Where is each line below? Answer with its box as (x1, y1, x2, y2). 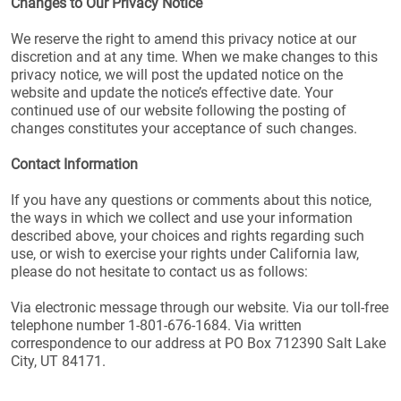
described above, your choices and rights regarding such (11, 227, 364, 244)
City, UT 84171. (11, 353, 106, 370)
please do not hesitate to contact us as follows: (11, 263, 308, 280)
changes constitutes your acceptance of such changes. (11, 120, 357, 137)
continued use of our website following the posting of (11, 102, 346, 119)
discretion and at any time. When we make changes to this (11, 48, 378, 65)
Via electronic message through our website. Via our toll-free (11, 299, 388, 316)
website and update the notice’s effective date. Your (11, 84, 333, 101)
